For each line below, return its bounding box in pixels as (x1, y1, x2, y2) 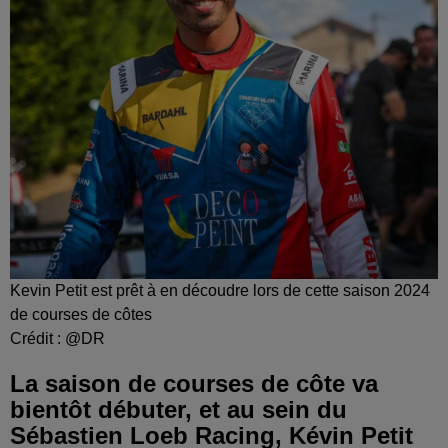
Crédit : (10, 329, 65, 347)
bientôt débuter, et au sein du (10, 395, 347, 423)
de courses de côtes (10, 305, 152, 323)
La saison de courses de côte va (10, 369, 378, 397)
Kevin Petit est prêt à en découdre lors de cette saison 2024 (10, 281, 430, 299)
